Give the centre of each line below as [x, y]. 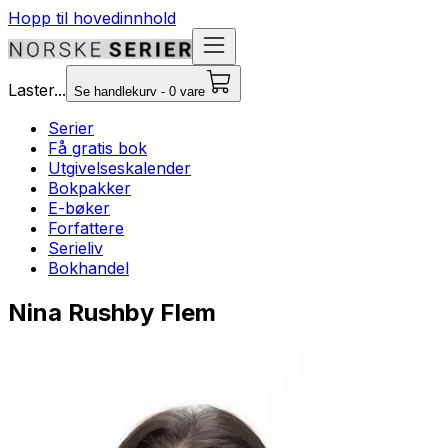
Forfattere [86, 228]
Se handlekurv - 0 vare [139, 91]
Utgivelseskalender [119, 168]
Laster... [37, 90]
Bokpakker [89, 188]
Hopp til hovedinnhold [92, 18]
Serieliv [75, 248]
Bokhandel [88, 268]
